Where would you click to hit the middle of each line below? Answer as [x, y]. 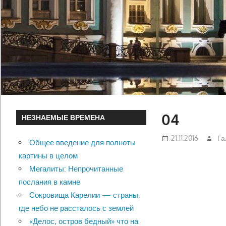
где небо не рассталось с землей [76, 208]
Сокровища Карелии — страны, [84, 195]
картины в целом [48, 156]
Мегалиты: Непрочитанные [76, 169]
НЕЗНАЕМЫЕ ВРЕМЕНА [64, 118]
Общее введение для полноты [82, 143]
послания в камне [49, 182]
